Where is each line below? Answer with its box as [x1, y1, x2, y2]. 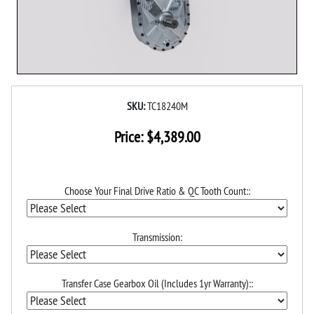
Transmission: [132, 229, 182, 244]
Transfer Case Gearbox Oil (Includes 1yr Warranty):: [61, 275, 253, 290]
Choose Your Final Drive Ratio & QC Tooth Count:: [64, 183, 250, 198]
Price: [114, 126, 146, 146]
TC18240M [146, 98, 188, 113]
